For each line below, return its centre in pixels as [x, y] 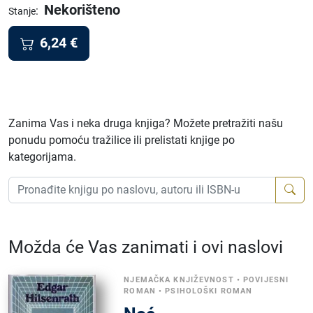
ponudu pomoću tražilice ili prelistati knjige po [122, 140]
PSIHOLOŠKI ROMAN [209, 291]
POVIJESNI [266, 279]
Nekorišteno [82, 10]
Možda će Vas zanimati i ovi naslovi [146, 247]
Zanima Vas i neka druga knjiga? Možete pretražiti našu [146, 123]
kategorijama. [42, 156]
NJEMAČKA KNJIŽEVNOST [179, 279]
